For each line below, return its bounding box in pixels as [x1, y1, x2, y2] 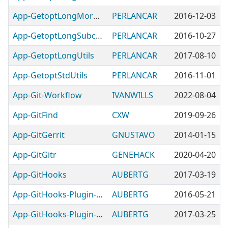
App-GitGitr [13, 149, 56, 160]
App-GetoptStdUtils [13, 70, 88, 81]
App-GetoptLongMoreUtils [93, 10, 100, 21]
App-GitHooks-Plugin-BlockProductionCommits [96, 209, 103, 220]
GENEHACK [112, 149, 155, 160]
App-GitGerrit [13, 129, 65, 140]
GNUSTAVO [112, 129, 155, 140]
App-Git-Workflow [13, 90, 82, 101]
